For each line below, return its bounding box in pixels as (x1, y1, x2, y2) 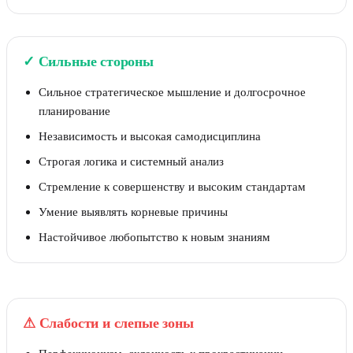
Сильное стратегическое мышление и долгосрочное (39, 85, 306, 98)
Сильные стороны (38, 54, 154, 69)
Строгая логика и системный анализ (39, 154, 224, 168)
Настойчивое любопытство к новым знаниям (39, 230, 270, 243)
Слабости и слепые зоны (39, 315, 194, 331)
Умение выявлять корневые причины (39, 205, 228, 218)
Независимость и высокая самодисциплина (39, 129, 261, 143)
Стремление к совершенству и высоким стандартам (39, 180, 306, 193)
